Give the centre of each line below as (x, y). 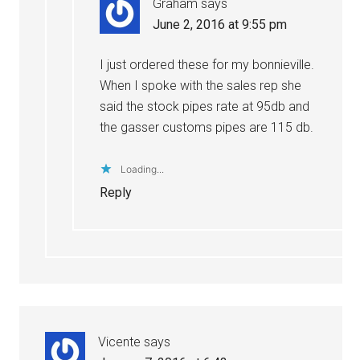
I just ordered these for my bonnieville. (207, 64)
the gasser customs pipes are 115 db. (207, 127)
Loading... (143, 169)
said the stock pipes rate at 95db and (205, 106)
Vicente (120, 342)
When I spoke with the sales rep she (201, 85)
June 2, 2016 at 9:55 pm (220, 24)
